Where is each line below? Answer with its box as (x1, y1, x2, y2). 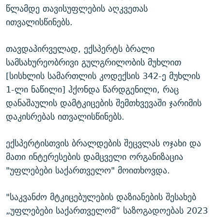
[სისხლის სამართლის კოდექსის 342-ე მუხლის (6, 68, 200, 84)
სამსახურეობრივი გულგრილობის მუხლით (6, 55, 181, 70)
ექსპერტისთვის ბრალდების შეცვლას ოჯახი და (6, 136, 201, 151)
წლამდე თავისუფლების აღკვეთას (6, 1, 148, 16)
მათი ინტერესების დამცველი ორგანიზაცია (6, 149, 183, 165)
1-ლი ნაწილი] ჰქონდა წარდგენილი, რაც (6, 82, 179, 97)
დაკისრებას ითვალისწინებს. (6, 109, 124, 124)
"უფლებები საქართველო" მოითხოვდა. (6, 163, 170, 178)
